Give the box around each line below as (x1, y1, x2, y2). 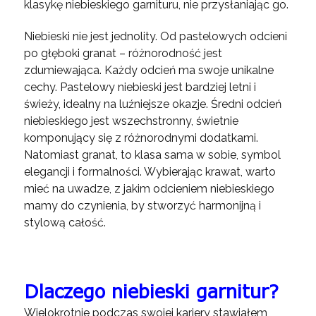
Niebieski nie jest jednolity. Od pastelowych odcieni (23, 30, 287, 43)
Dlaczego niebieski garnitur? (23, 280, 279, 302)
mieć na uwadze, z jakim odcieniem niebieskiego (23, 182, 274, 195)
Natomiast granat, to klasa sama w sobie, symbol (23, 148, 281, 162)
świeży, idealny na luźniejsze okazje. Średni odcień (23, 97, 281, 111)
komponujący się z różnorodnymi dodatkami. (23, 131, 258, 145)
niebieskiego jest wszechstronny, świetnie (23, 114, 238, 128)
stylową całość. (23, 216, 106, 229)
